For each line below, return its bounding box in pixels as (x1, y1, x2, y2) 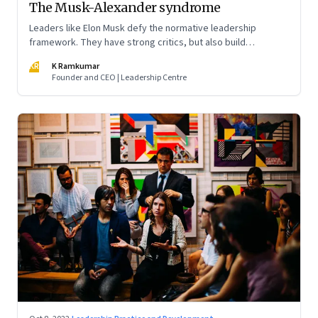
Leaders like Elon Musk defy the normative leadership (29, 21, 256, 35)
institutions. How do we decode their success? (29, 49, 227, 64)
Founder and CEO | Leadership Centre (52, 71, 187, 84)
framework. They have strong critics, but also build (29, 35, 246, 50)
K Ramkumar (52, 60, 99, 72)
